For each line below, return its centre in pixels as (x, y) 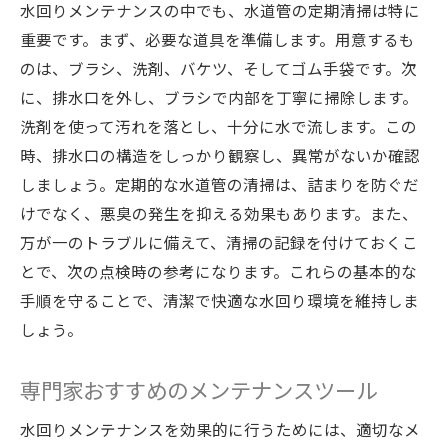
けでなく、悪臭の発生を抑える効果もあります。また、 (219, 213)
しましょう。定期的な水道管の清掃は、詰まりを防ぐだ (219, 184)
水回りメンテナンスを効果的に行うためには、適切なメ (220, 429)
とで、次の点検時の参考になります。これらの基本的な (218, 271)
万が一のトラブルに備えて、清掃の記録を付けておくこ (219, 242)
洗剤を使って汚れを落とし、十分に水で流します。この (218, 126)
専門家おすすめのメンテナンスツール (198, 389)
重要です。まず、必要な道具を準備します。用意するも (217, 39)
